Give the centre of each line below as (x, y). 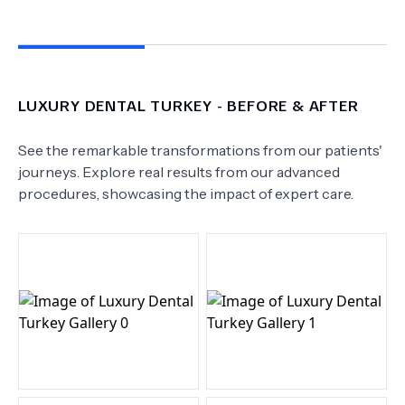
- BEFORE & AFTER (286, 105)
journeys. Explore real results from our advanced (179, 172)
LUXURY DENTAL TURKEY (116, 105)
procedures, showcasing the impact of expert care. (186, 193)
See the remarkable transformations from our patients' (200, 150)
